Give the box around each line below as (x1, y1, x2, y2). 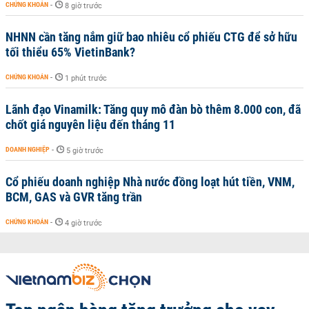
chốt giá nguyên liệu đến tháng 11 (6, 117, 175, 132)
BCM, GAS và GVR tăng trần (6, 190, 142, 204)
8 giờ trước (65, 1, 102, 10)
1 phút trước (65, 74, 107, 83)
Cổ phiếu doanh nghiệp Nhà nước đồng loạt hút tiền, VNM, (6, 175, 295, 189)
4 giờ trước (65, 219, 102, 228)
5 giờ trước (66, 146, 103, 155)
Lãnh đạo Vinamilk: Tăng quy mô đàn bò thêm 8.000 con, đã (6, 102, 301, 117)
